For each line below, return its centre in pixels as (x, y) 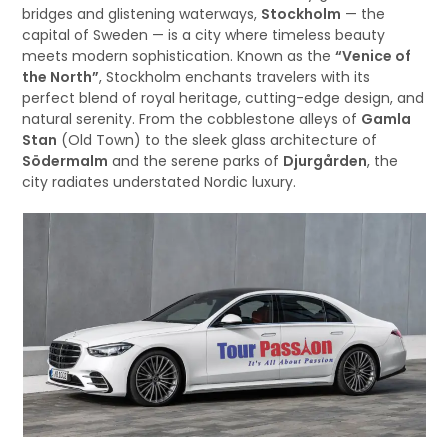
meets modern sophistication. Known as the (179, 56)
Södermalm (65, 161)
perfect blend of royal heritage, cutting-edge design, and (223, 98)
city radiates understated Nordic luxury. (159, 182)
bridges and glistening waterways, (142, 14)
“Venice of (373, 56)
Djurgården (325, 161)
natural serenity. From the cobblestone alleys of (192, 119)
